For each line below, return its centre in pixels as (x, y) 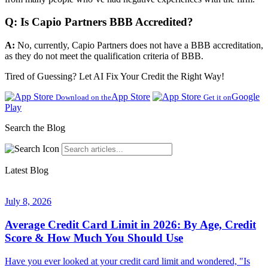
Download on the (83, 98)
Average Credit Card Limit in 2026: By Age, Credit (130, 224)
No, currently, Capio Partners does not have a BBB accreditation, (139, 45)
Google (246, 97)
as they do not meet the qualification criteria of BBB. (105, 56)
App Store (131, 97)
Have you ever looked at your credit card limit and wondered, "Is (127, 261)
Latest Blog (27, 170)
